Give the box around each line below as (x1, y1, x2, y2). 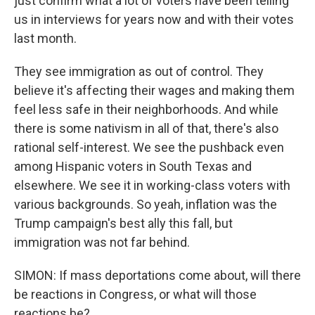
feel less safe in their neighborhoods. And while (14, 102, 278, 117)
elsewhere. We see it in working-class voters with (14, 178, 290, 193)
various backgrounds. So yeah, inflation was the (14, 197, 277, 212)
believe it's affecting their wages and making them (14, 83, 295, 98)
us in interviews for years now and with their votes (14, 12, 294, 27)
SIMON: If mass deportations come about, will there (14, 268, 301, 283)
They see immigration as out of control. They (14, 64, 264, 79)
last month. (14, 31, 77, 46)
